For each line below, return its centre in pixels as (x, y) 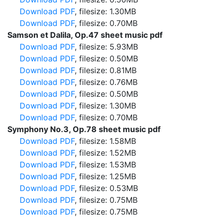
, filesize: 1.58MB (105, 141)
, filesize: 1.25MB (105, 176)
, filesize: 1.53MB (105, 165)
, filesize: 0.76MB (106, 82)
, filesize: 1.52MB (105, 153)
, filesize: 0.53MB (106, 188)
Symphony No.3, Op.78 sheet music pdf (84, 129)
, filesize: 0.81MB (106, 70)
